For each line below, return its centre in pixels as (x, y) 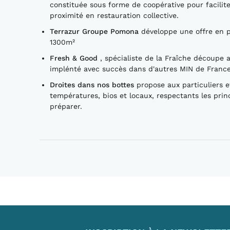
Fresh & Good (75, 58)
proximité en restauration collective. (114, 15)
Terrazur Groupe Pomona (95, 31)
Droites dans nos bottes (92, 84)
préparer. (66, 106)
